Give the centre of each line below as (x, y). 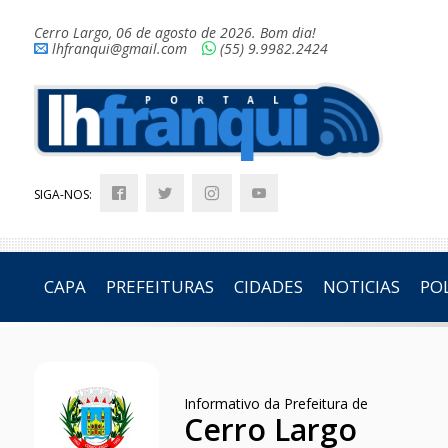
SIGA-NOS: (64, 195)
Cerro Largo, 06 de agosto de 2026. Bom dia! (174, 32)
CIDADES (268, 287)
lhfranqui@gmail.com (119, 48)
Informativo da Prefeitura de (275, 404)
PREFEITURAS (159, 287)
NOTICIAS (361, 287)
